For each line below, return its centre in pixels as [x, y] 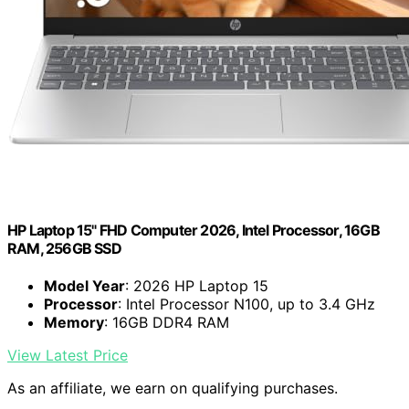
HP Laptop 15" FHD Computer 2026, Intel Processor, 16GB [194, 230]
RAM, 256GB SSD [64, 248]
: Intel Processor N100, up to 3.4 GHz [246, 304]
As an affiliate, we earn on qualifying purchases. [173, 388]
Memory [74, 322]
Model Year [84, 285]
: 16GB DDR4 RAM [167, 322]
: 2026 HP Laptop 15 [197, 285]
